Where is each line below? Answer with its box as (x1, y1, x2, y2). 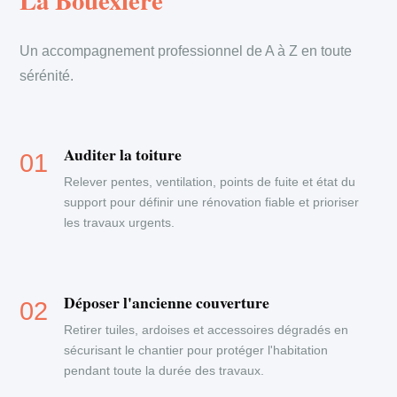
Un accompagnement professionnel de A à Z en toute (19, 43, 353, 58)
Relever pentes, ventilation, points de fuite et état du (64, 175, 356, 189)
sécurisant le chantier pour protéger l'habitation (64, 343, 329, 357)
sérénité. (19, 68, 74, 83)
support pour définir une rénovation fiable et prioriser (64, 195, 360, 209)
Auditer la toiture (64, 143, 183, 166)
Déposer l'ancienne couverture (64, 291, 270, 314)
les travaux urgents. (64, 215, 175, 230)
